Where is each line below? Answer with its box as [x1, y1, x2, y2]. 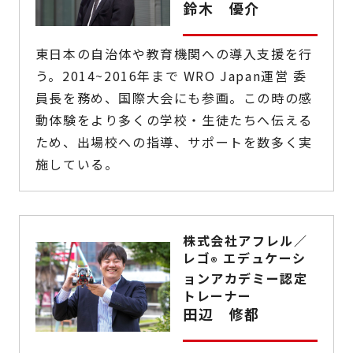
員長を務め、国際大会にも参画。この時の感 [35, 88, 313, 108]
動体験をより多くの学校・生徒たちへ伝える [35, 110, 313, 130]
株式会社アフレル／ [183, 231, 308, 251]
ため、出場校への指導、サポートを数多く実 [35, 132, 313, 152]
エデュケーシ [218, 248, 307, 268]
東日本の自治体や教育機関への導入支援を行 [35, 44, 313, 64]
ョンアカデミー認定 [183, 269, 308, 288]
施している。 [35, 154, 119, 174]
